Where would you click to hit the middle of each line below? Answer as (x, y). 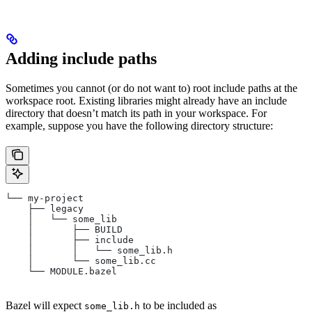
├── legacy (45, 209)
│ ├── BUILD (64, 230)
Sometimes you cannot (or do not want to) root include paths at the (151, 88)
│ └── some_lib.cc (81, 261)
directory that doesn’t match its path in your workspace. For (136, 114)
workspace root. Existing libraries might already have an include (146, 101)
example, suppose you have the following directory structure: (139, 126)
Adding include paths (81, 59)
